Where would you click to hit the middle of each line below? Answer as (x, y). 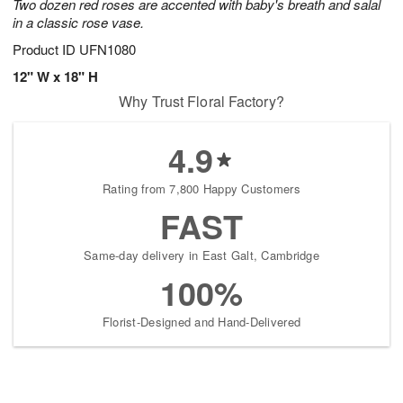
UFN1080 (107, 49)
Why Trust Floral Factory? (201, 102)
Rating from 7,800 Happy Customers (201, 189)
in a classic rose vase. (78, 22)
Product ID (46, 49)
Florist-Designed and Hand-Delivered (201, 322)
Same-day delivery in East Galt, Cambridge (201, 255)
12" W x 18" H (55, 77)
